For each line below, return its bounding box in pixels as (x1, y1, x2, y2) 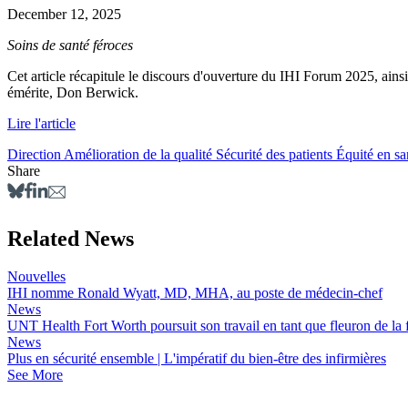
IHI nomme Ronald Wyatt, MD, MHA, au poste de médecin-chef (7, 285, 382, 301)
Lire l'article (7, 115, 76, 131)
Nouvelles (7, 269, 66, 285)
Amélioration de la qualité (64, 146, 216, 162)
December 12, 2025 (7, 5, 121, 22)
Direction (7, 146, 64, 162)
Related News (7, 226, 134, 250)
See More (7, 367, 63, 383)
